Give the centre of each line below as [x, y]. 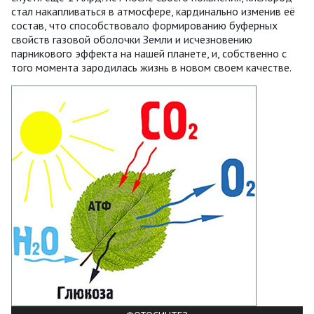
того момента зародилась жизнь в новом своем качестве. [151, 68]
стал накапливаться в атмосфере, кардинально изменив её [153, 12]
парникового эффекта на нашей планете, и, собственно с [149, 54]
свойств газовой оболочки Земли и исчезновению [132, 40]
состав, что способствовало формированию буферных [144, 26]
